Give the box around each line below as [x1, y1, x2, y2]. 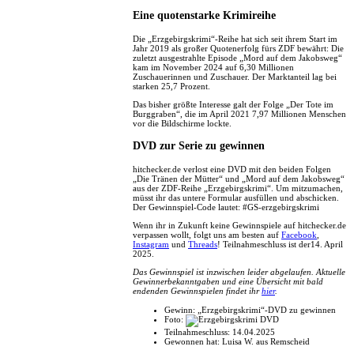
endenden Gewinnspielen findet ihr [133, 286, 262, 296]
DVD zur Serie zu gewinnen [133, 140, 265, 153]
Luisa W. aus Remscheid [222, 336, 310, 346]
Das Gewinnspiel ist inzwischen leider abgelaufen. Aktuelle [133, 267, 345, 277]
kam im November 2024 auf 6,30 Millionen [133, 62, 294, 72]
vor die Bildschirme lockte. [133, 119, 232, 129]
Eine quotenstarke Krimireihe [133, 9, 276, 21]
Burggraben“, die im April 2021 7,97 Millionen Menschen [133, 109, 346, 119]
